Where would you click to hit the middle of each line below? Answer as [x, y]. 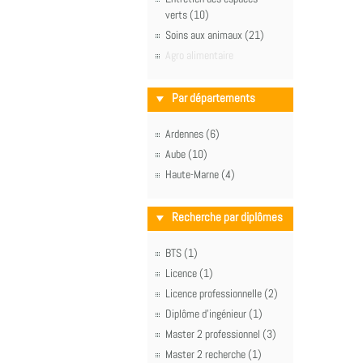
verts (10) [187, 15]
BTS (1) [181, 253]
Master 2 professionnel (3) [221, 334]
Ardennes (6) [192, 134]
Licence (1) [189, 273]
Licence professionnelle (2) [222, 293]
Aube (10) [186, 154]
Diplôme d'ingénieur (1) [214, 314]
